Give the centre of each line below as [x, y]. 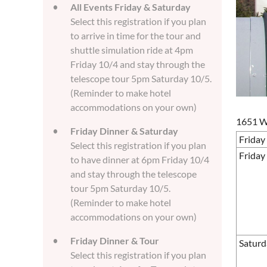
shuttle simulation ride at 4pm [132, 50]
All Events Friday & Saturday [131, 7]
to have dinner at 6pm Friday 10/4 [140, 159]
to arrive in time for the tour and [136, 35]
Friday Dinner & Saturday [124, 131]
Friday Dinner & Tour [115, 240]
